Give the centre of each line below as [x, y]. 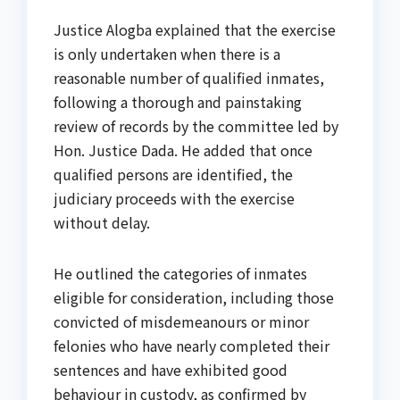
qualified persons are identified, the [173, 175]
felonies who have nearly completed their [192, 346]
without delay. [102, 223]
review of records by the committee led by [196, 126]
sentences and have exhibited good [171, 370]
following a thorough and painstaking [178, 102]
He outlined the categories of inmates [180, 274]
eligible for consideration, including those [194, 298]
